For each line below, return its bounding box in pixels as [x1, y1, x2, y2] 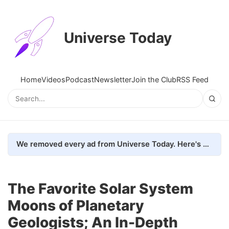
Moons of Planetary [8, 196, 144, 214]
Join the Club [131, 75, 176, 84]
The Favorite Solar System [8, 179, 193, 197]
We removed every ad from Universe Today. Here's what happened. [203, 139, 209, 149]
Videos [41, 75, 65, 84]
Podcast [65, 75, 94, 84]
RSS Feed [176, 75, 209, 84]
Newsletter [94, 75, 131, 84]
